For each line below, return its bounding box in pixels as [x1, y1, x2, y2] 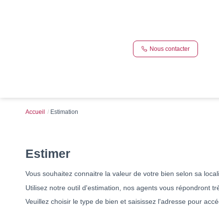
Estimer [25, 147, 70, 160]
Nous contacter [150, 45, 190, 52]
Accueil [25, 109, 45, 115]
